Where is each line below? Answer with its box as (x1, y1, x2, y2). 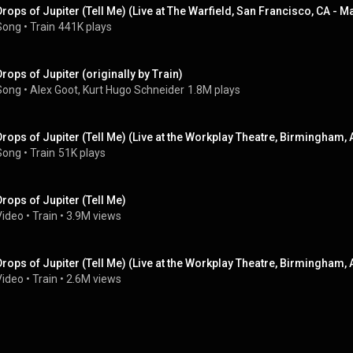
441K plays (58, 20, 112, 33)
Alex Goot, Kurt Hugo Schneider (30, 84, 184, 96)
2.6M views (66, 273, 121, 285)
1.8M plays (188, 84, 240, 96)
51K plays (58, 147, 106, 159)
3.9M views (66, 210, 121, 222)
